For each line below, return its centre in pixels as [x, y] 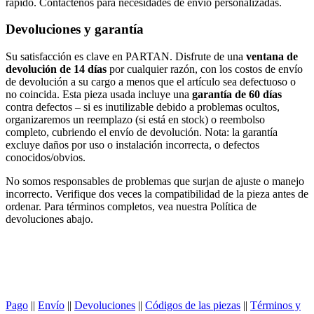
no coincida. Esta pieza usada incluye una [99, 95]
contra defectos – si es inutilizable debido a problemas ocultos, [143, 107]
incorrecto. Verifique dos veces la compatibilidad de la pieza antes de [157, 194]
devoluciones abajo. [49, 219]
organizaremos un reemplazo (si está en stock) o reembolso [135, 120]
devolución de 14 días [56, 69]
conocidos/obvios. [46, 158]
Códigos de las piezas [193, 306]
